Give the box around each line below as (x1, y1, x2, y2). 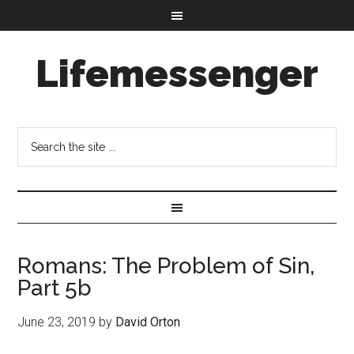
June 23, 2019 (17, 314, 96, 330)
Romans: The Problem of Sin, (17, 253, 315, 279)
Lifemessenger (36, 51, 318, 96)
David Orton (115, 314, 181, 330)
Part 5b (17, 275, 92, 301)
